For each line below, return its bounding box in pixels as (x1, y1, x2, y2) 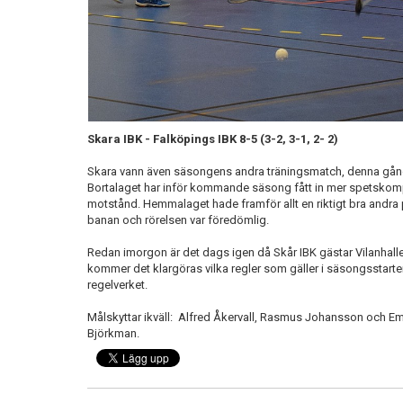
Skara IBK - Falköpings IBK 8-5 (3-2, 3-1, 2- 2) (87, 131, 338, 146)
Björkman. (87, 326, 139, 340)
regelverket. (87, 277, 148, 291)
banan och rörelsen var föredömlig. (87, 212, 269, 227)
